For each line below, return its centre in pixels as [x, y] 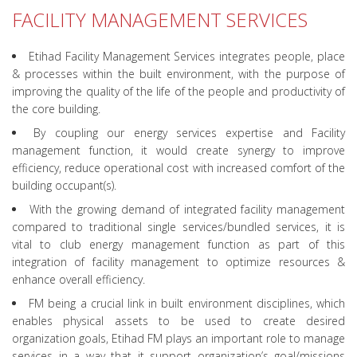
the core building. [56, 109]
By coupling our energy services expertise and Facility [189, 133]
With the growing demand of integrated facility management [187, 210]
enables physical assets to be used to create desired [178, 321]
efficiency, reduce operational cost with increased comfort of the [178, 168]
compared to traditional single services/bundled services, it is [178, 227]
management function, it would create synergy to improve [178, 151]
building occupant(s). [64, 186]
